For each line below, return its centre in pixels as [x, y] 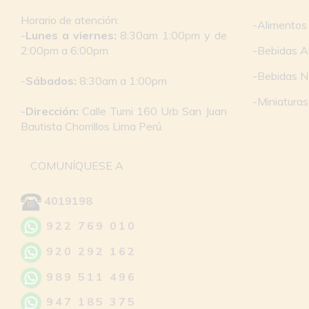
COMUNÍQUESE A [77, 165]
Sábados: [51, 80]
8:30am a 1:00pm [122, 80]
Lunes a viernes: [71, 35]
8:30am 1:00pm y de [171, 35]
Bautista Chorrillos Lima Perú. [92, 126]
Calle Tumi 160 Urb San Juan [153, 111]
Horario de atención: [70, 20]
